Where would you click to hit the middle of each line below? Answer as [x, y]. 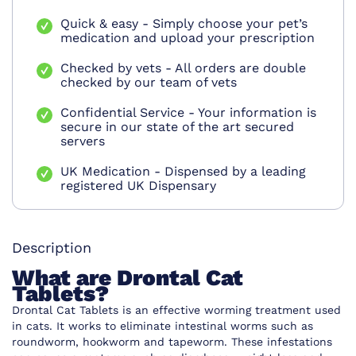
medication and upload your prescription [188, 38]
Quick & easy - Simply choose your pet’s [184, 24]
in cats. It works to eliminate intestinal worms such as [163, 326]
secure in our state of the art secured [177, 127]
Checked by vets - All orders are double [183, 68]
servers [83, 141]
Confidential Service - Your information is [188, 113]
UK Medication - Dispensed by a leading [183, 172]
